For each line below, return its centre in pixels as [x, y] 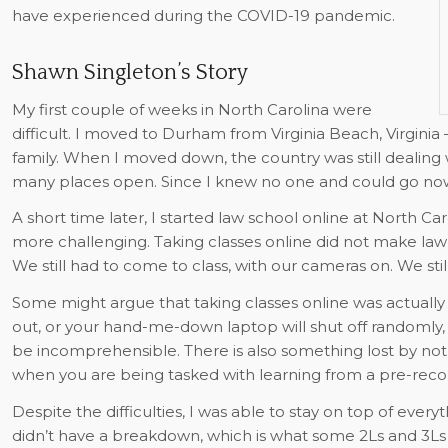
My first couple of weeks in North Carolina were [191, 109]
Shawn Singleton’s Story [129, 72]
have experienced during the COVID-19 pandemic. [203, 15]
